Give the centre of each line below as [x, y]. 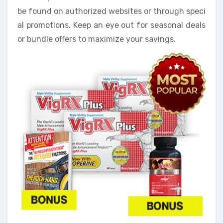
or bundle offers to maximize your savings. [97, 39]
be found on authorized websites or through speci [111, 11]
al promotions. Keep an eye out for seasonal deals [111, 25]
